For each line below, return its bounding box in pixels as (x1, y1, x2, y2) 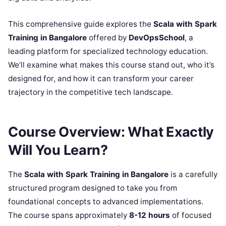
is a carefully (168, 169, 217, 180)
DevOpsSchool (129, 32, 185, 42)
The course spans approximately (8, 210, 129, 220)
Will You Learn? (8, 142, 108, 159)
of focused (170, 210, 211, 220)
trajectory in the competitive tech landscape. (8, 87, 173, 97)
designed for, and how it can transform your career (8, 73, 194, 83)
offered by (87, 32, 129, 42)
